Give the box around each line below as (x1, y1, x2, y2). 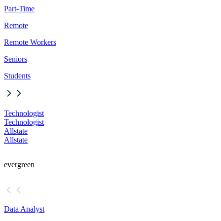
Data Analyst (4, 205, 44, 214)
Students (4, 72, 31, 80)
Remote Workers (4, 38, 56, 47)
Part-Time (4, 4, 35, 13)
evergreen (4, 160, 35, 169)
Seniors (4, 55, 27, 64)
